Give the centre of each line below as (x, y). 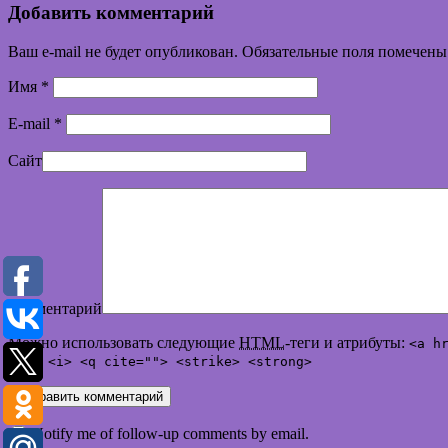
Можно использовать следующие (123, 342)
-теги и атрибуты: (347, 342)
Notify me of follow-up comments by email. (170, 433)
